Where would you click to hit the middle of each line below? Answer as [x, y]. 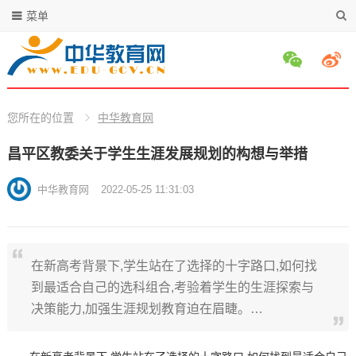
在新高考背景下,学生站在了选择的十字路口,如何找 [174, 266]
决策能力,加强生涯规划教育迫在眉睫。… [147, 309]
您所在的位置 [40, 118]
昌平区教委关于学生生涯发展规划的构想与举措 [157, 154]
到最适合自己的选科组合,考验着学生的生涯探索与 [172, 287]
